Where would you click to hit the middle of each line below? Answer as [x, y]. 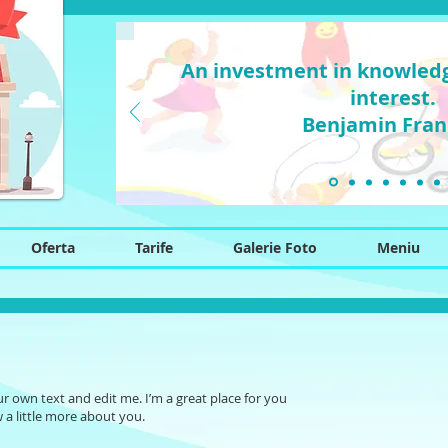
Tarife [154, 247]
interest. [392, 97]
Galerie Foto [275, 247]
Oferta [53, 247]
